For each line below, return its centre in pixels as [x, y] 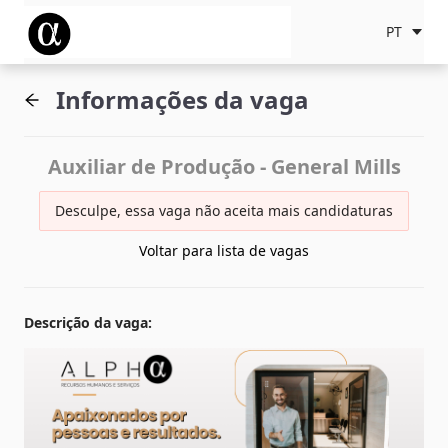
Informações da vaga [182, 99]
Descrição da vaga [86, 323]
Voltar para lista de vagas [224, 251]
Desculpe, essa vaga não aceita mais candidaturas [224, 210]
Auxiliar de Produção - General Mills [224, 166]
